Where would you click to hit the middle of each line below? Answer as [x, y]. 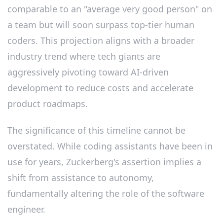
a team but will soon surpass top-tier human [101, 25]
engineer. [26, 209]
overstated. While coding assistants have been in [110, 146]
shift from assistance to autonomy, [81, 177]
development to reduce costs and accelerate [100, 88]
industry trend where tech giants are [84, 56]
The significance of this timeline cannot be [96, 130]
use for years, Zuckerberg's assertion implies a [104, 162]
